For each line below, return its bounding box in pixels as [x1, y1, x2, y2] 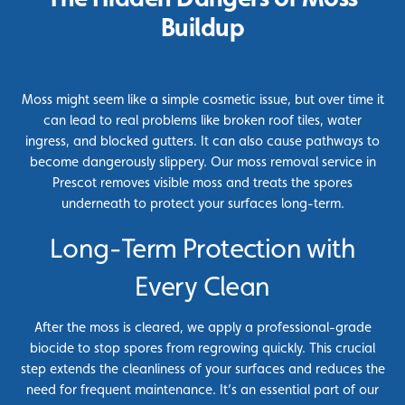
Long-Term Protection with [50, 232, 355, 265]
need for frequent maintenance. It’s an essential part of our [26, 381, 379, 398]
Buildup [160, 11, 245, 42]
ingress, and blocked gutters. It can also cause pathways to [25, 133, 380, 149]
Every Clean [135, 270, 270, 303]
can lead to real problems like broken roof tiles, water [43, 112, 362, 128]
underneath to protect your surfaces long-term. [61, 195, 344, 212]
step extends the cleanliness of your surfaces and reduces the [20, 361, 385, 377]
